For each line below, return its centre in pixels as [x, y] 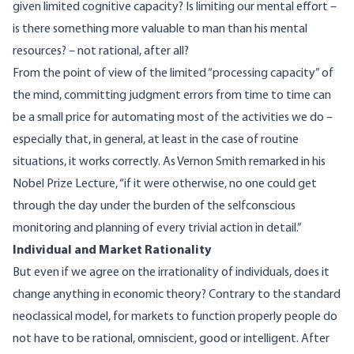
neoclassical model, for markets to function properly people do [175, 317]
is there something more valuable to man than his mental [160, 30]
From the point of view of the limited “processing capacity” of [173, 74]
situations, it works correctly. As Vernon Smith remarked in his [169, 162]
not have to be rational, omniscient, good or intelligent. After [171, 339]
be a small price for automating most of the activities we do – [173, 118]
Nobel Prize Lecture [64, 185]
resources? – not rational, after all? [101, 52]
